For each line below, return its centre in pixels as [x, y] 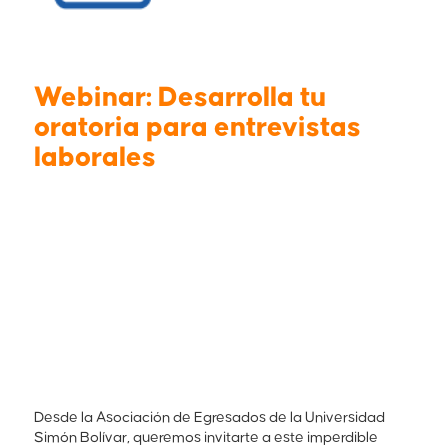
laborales [95, 158]
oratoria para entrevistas [198, 128]
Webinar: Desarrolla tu [180, 98]
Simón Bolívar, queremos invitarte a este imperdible [206, 438]
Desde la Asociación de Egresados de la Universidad [210, 418]
